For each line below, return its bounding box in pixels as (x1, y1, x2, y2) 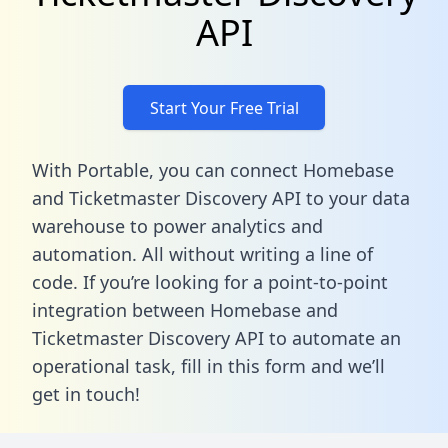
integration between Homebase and (32, 297, 338, 322)
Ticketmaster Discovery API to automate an (32, 325, 401, 350)
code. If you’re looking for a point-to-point (32, 269, 388, 294)
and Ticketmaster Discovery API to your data (32, 185, 410, 210)
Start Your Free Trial (149, 96, 299, 119)
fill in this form (181, 353, 306, 378)
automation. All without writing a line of (32, 241, 373, 266)
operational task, (32, 353, 181, 378)
